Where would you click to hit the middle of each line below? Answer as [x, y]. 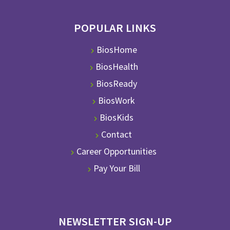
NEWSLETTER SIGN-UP [115, 222]
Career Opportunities [117, 151]
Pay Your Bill [117, 168]
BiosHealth [117, 67]
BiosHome [117, 50]
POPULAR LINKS [115, 28]
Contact [117, 135]
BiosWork [117, 101]
